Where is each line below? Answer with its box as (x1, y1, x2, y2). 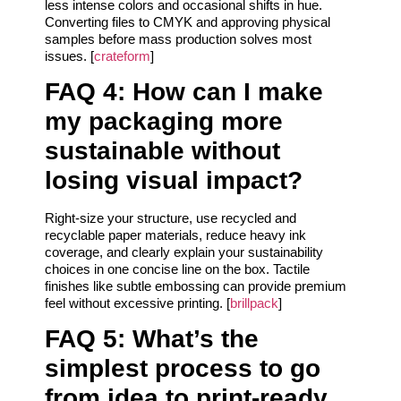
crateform (94, 47, 150, 64)
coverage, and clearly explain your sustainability (45, 244, 323, 260)
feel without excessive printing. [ (45, 295, 230, 311)
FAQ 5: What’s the (45, 325, 259, 354)
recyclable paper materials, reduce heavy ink (45, 227, 306, 243)
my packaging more (45, 107, 283, 136)
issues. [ (45, 47, 94, 64)
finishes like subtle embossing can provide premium (45, 278, 346, 294)
